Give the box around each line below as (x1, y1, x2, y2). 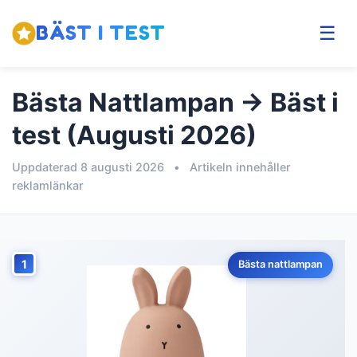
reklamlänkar (12, 178, 84, 192)
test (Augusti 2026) (12, 120, 257, 151)
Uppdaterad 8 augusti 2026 (12, 160, 167, 174)
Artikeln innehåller (186, 160, 291, 174)
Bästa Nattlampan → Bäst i (12, 87, 339, 118)
